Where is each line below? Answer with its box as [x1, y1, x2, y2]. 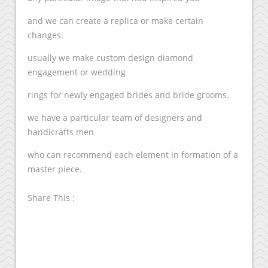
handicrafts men [28, 126, 94, 138]
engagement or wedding [28, 66, 126, 78]
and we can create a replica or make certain [28, 15, 203, 26]
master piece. [28, 163, 82, 175]
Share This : [28, 192, 75, 203]
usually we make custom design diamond [28, 52, 193, 63]
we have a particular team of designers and [28, 112, 202, 123]
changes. [28, 29, 63, 41]
